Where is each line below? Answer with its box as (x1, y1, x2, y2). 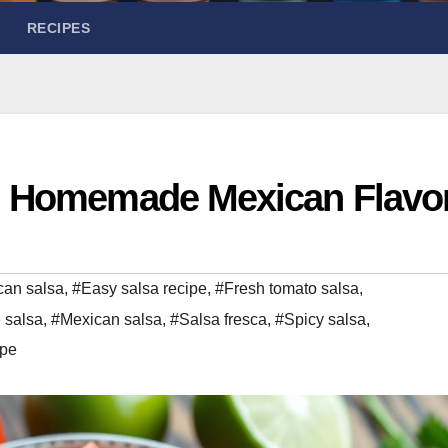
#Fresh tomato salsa (215, 279, 359, 297)
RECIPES (26, 19, 90, 36)
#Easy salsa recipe (72, 279, 207, 297)
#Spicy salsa (275, 310, 366, 328)
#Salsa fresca (170, 310, 267, 328)
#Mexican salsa (51, 310, 162, 328)
